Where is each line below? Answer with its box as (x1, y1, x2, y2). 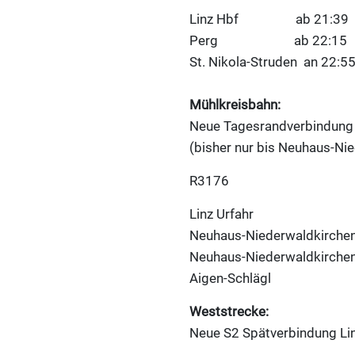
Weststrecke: (189, 303, 269, 320)
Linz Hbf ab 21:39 (189, 11, 349, 28)
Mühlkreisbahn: (189, 97, 281, 113)
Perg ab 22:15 (189, 32, 347, 49)
